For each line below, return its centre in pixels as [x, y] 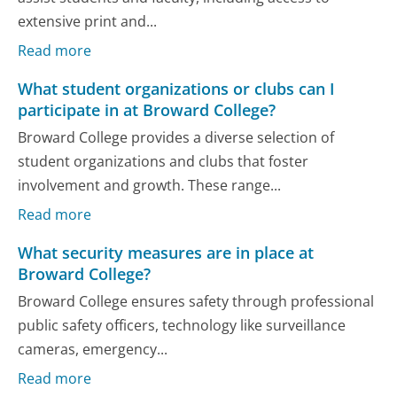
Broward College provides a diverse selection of [176, 138]
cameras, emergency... [93, 350]
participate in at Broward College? [147, 109]
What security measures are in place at [166, 252]
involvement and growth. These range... [150, 186]
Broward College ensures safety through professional [196, 302]
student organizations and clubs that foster [163, 162]
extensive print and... [88, 22]
